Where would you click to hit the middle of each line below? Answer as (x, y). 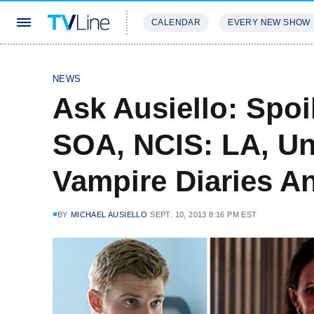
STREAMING (172, 64)
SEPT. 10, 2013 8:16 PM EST (204, 214)
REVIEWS (240, 64)
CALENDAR (176, 22)
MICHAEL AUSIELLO (109, 214)
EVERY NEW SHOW (269, 22)
